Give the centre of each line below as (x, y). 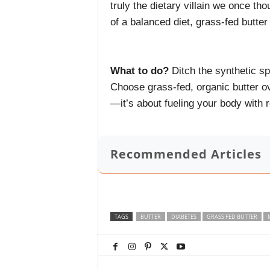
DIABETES (184, 217)
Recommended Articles (186, 154)
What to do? (141, 71)
